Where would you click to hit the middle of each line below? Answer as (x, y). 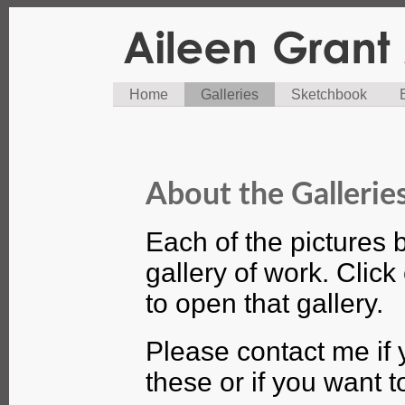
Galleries (230, 94)
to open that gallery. (264, 304)
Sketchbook (329, 94)
